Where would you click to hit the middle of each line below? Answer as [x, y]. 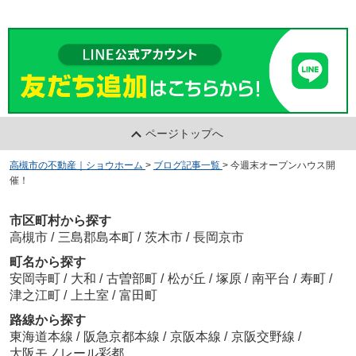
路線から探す [47, 320]
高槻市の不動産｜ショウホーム [76, 165]
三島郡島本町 [96, 238]
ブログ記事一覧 [186, 165]
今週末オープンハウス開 [282, 165]
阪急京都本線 [123, 337]
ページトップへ [185, 133]
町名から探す [47, 262]
